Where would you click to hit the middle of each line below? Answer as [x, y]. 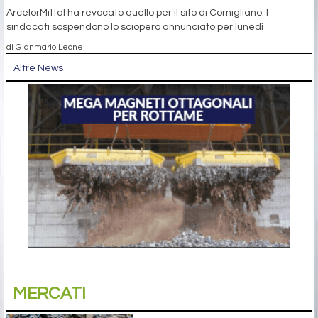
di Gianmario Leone [45, 47]
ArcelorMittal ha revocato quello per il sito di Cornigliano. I [137, 13]
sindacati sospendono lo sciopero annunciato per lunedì [135, 27]
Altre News [38, 68]
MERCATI [49, 294]
